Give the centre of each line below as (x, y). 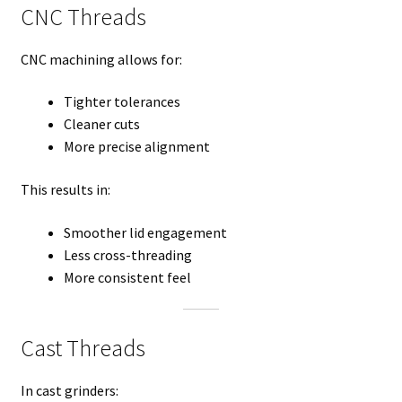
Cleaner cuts (101, 124)
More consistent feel (127, 277)
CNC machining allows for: (101, 59)
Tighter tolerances (122, 102)
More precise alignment (136, 147)
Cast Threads (83, 348)
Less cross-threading (127, 254)
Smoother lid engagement (145, 232)
